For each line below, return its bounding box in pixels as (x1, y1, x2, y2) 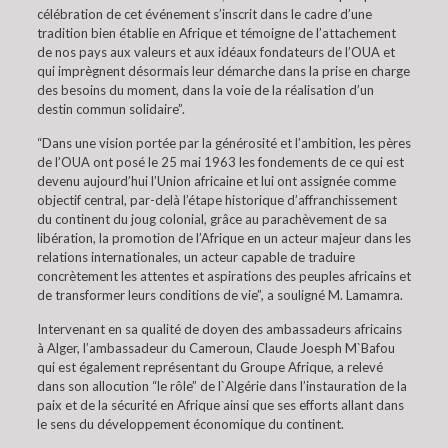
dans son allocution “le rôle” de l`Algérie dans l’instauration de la (36, 378, 407, 394)
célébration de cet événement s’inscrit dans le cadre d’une (36, 6, 372, 22)
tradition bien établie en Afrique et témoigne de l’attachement (36, 25, 396, 41)
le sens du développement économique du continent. (36, 416, 344, 432)
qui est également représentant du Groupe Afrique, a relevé (36, 359, 383, 375)
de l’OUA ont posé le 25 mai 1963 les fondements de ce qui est (36, 154, 404, 170)
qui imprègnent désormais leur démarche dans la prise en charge (36, 63, 410, 79)
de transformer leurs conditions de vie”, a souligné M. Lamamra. (36, 287, 403, 303)
